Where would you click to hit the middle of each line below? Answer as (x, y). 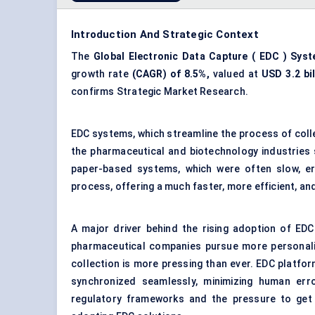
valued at (235, 74)
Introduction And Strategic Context (165, 35)
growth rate (102, 74)
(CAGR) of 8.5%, (171, 74)
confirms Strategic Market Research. (160, 92)
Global (109, 57)
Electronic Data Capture (188, 57)
